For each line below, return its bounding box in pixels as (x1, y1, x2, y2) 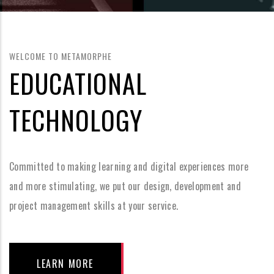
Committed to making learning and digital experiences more (9, 159, 249, 174)
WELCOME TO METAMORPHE (9, 50, 112, 62)
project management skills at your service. (9, 198, 179, 213)
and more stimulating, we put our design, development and (9, 179, 241, 193)
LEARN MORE (37, 256, 94, 271)
